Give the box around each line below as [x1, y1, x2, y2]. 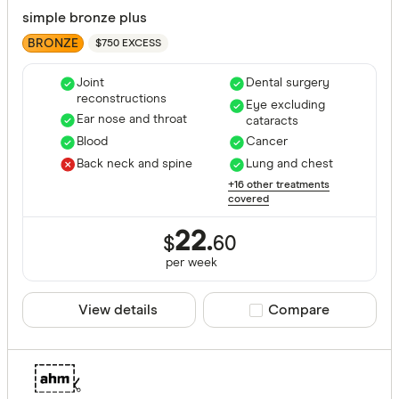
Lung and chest [246, 158, 333, 171]
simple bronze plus [22, 11, 147, 26]
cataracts [246, 115, 298, 128]
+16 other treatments [228, 180, 330, 191]
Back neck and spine [77, 158, 192, 171]
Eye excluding [246, 99, 325, 112]
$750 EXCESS [95, 37, 161, 49]
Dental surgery [246, 77, 330, 90]
